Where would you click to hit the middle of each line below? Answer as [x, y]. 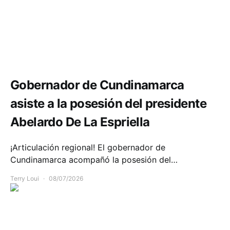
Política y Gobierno [37, 52]
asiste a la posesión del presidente [108, 103]
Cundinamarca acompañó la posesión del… [94, 160]
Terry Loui [25, 179]
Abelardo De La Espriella [80, 122]
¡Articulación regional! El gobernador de [88, 148]
